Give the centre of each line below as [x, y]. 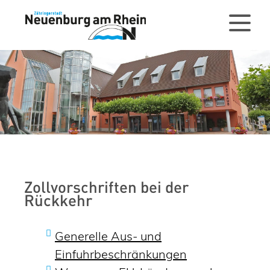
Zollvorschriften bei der [106, 189]
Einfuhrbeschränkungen [121, 254]
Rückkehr [58, 202]
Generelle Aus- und [108, 236]
